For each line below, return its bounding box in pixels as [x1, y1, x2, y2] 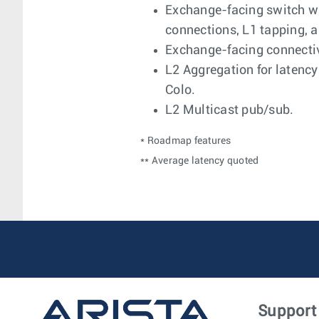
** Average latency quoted [140, 155, 259, 166]
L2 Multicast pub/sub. [165, 104, 294, 117]
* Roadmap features [140, 135, 231, 146]
